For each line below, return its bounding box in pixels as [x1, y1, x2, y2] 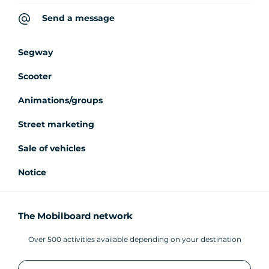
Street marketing [18, 119, 94, 130]
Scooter [18, 71, 52, 82]
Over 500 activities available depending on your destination [28, 235, 241, 244]
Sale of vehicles [18, 143, 85, 154]
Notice [18, 167, 46, 178]
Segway [18, 47, 53, 58]
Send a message [42, 13, 115, 24]
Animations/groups [18, 95, 103, 106]
